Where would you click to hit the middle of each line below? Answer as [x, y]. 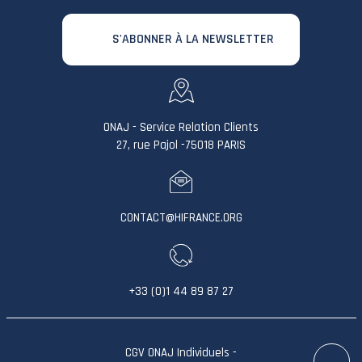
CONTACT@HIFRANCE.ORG [181, 217]
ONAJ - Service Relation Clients [181, 128]
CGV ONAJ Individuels [177, 353]
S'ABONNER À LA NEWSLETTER [193, 40]
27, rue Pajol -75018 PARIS [181, 145]
